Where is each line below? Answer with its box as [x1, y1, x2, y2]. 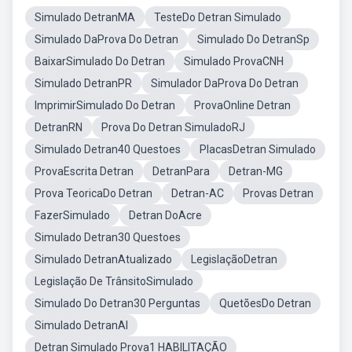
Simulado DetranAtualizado [35, 253, 172, 266]
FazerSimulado [35, 209, 110, 222]
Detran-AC [171, 187, 224, 200]
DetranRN [35, 121, 82, 134]
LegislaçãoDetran [191, 253, 277, 266]
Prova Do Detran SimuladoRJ [101, 121, 245, 134]
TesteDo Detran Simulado [154, 11, 281, 24]
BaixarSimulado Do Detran [35, 55, 165, 68]
